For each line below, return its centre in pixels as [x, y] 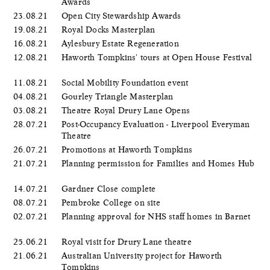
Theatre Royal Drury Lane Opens [127, 110]
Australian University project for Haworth [142, 255]
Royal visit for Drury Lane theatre [128, 241]
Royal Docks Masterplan [110, 29]
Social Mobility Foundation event [126, 82]
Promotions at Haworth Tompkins [128, 149]
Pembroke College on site [112, 202]
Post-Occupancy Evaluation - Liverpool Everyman [156, 124]
